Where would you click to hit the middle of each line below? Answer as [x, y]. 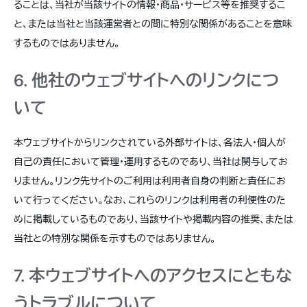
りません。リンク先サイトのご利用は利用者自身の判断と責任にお [150, 181]
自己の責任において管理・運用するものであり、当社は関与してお [151, 161]
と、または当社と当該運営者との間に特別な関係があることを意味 [153, 24]
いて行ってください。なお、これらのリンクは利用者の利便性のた [150, 200]
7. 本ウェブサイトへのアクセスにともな [153, 276]
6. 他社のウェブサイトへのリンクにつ [146, 81]
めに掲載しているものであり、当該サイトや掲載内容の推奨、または [153, 219]
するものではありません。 [67, 43]
